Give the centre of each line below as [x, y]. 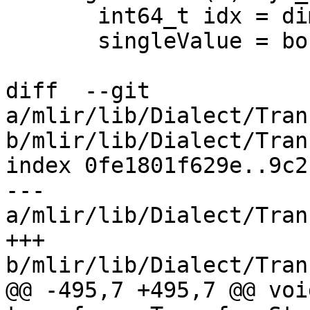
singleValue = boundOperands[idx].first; [52, 41]
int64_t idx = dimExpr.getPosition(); [52, 16]
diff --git [78, 91]
